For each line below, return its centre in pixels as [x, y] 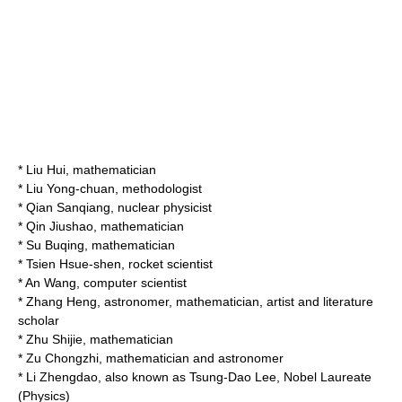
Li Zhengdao [62, 377]
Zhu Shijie [54, 339]
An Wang [51, 283]
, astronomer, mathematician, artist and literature [235, 301]
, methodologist [158, 188]
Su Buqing [55, 245]
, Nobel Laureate [324, 377]
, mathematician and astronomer [191, 358]
